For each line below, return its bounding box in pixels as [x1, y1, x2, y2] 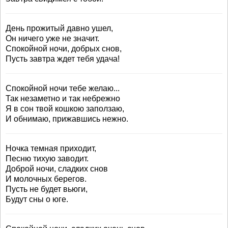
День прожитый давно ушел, [6, 24, 113, 33]
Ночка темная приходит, [6, 144, 96, 153]
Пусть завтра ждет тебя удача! [6, 54, 120, 63]
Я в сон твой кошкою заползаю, [6, 104, 124, 113]
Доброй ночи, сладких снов [6, 164, 108, 173]
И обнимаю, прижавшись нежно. [6, 115, 128, 123]
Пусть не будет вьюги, [6, 185, 88, 193]
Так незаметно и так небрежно [6, 94, 120, 103]
